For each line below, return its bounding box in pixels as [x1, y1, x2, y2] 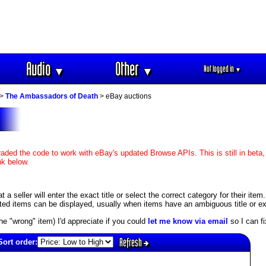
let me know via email [148, 216, 228, 226]
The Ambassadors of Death [5, 92, 98, 101]
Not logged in [204, 64, 235, 74]
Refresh [119, 235, 144, 249]
